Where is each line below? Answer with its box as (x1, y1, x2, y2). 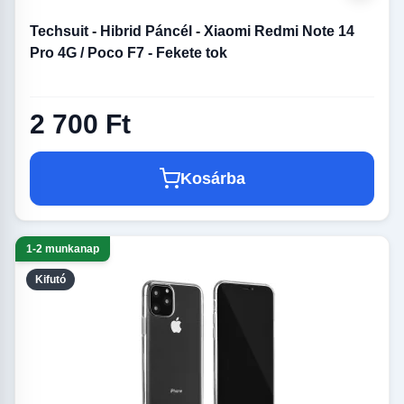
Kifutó (35, 272, 66, 286)
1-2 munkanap (26, 242, 99, 255)
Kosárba (180, 169, 245, 188)
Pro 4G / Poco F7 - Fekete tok (30, 45, 227, 61)
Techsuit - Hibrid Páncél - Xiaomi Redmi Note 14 (30, 23, 354, 40)
